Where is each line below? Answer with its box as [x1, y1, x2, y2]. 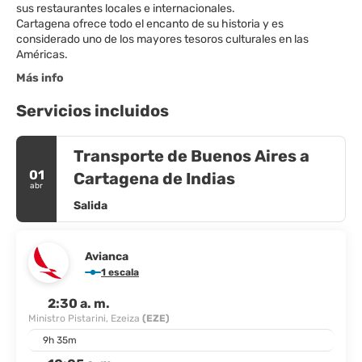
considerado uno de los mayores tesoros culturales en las [16, 32, 309, 46]
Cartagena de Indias [74, 168, 235, 188]
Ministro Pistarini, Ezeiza [28, 312, 142, 324]
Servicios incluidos [16, 100, 169, 120]
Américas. [16, 47, 68, 61]
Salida [74, 198, 107, 213]
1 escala [108, 266, 139, 278]
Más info [16, 70, 64, 85]
